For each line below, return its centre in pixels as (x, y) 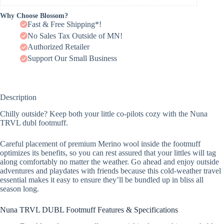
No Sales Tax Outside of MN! (75, 35)
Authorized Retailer (58, 47)
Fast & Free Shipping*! (64, 24)
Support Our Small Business (72, 58)
